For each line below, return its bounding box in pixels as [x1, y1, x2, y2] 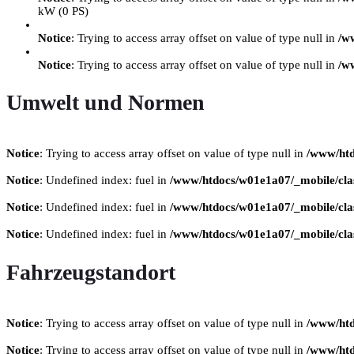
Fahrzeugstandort [6, 259, 175, 284]
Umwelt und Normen [6, 90, 205, 115]
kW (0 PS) [38, 4, 88, 17]
